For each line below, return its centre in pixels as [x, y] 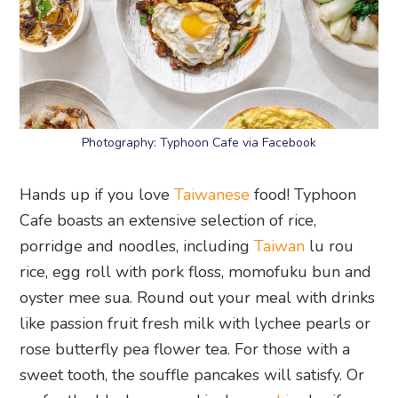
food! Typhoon [303, 194]
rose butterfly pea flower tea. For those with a [185, 349]
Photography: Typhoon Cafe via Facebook [199, 142]
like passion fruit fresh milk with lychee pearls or [195, 323]
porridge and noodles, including [137, 246]
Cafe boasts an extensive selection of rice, [168, 220]
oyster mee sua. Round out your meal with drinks [198, 297]
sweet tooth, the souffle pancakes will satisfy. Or [192, 374]
